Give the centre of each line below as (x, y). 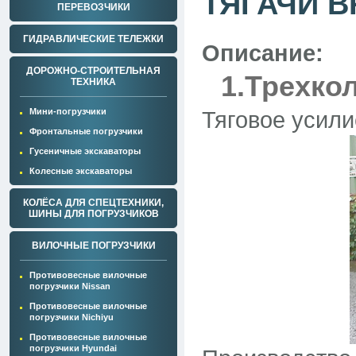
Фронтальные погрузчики (86, 131)
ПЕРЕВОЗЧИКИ (93, 7)
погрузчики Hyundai (73, 348)
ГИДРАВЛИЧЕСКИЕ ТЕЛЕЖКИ (93, 39)
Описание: (263, 53)
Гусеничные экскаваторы (85, 151)
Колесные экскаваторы (81, 171)
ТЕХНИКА (93, 82)
